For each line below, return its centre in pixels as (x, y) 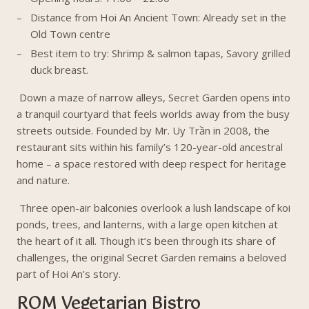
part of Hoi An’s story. (69, 274)
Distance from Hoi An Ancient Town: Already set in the (158, 17)
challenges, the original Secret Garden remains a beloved (151, 257)
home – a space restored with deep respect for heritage (151, 163)
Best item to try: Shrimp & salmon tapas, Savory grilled (160, 53)
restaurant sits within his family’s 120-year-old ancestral (150, 147)
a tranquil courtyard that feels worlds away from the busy (153, 114)
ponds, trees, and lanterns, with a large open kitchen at (147, 224)
